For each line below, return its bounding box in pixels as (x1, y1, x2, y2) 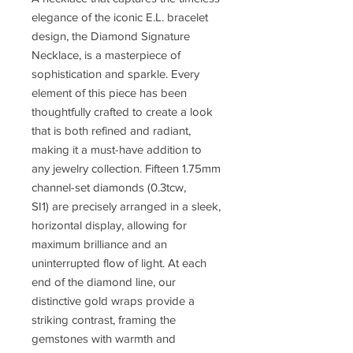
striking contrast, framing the (32, 313, 176, 327)
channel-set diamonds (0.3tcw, (32, 180, 186, 195)
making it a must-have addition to (32, 143, 202, 157)
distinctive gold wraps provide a (32, 294, 195, 308)
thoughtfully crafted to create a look (32, 105, 213, 119)
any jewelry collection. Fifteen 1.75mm (32, 162, 221, 176)
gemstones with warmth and (32, 332, 176, 346)
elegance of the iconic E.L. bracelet (32, 10, 208, 24)
